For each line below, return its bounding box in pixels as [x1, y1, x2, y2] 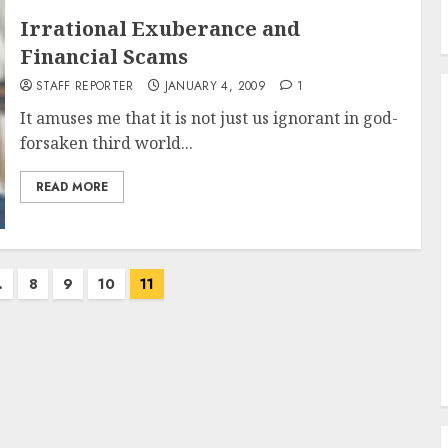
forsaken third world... [19, 132, 193, 154]
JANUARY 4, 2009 [164, 77, 266, 95]
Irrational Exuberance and [19, 15, 300, 42]
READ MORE [35, 178, 108, 196]
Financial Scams [19, 43, 188, 70]
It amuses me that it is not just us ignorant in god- [19, 107, 398, 129]
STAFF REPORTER [35, 77, 134, 95]
